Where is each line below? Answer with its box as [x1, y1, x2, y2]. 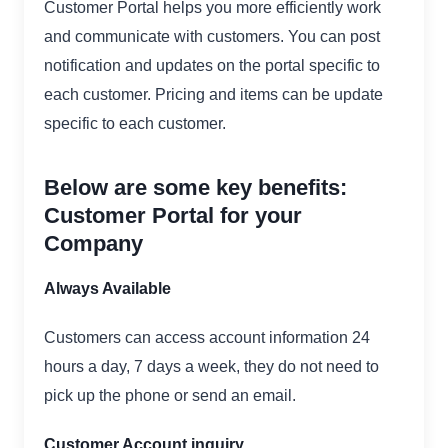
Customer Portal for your [44, 203, 302, 229]
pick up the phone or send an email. [44, 387, 296, 405]
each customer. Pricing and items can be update [44, 86, 383, 104]
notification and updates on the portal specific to [44, 57, 380, 75]
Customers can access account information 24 [44, 329, 370, 347]
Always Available [44, 280, 171, 298]
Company [44, 231, 143, 257]
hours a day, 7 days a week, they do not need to [44, 358, 379, 376]
